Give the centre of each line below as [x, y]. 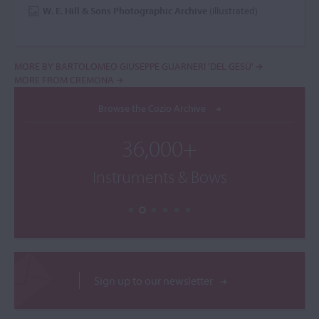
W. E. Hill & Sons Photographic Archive [125, 11]
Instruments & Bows [159, 177]
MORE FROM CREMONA [65, 80]
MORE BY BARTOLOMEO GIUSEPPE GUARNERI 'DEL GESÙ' [135, 66]
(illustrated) [232, 11]
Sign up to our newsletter [154, 281]
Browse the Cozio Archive [153, 108]
